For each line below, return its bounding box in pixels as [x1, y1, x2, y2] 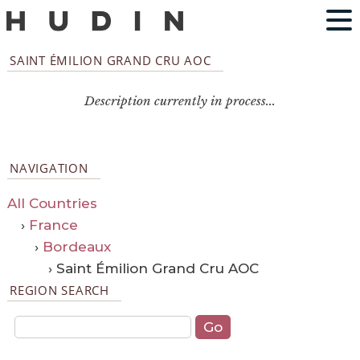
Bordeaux [42, 238, 111, 255]
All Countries [6, 194, 97, 211]
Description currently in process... [84, 92, 276, 108]
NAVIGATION [10, 159, 88, 176]
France [28, 216, 78, 233]
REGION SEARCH [10, 281, 109, 298]
